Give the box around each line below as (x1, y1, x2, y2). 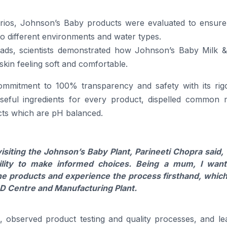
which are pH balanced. (9, 108, 103, 119)
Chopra (173, 146, 202, 157)
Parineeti (135, 146, 170, 157)
